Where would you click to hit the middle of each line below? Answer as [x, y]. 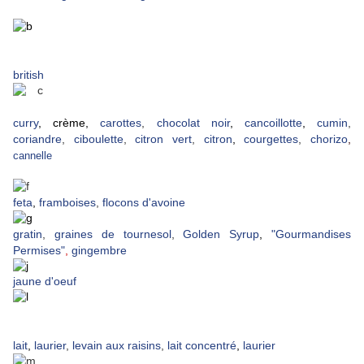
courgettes [271, 139]
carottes [121, 123]
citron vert [164, 139]
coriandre [37, 139]
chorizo [329, 139]
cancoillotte [273, 123]
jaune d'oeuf [45, 282]
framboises [67, 203]
